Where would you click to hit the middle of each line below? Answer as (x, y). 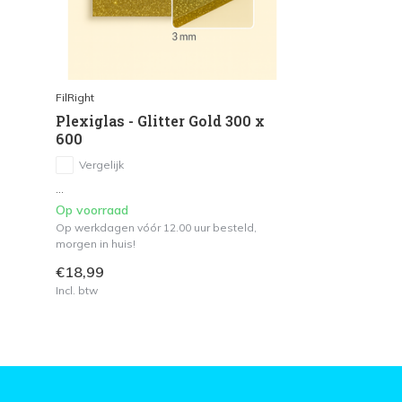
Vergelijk (101, 164)
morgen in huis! (96, 243)
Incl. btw (77, 290)
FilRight (75, 97)
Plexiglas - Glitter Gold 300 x (160, 120)
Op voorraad (92, 210)
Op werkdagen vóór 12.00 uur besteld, (156, 227)
